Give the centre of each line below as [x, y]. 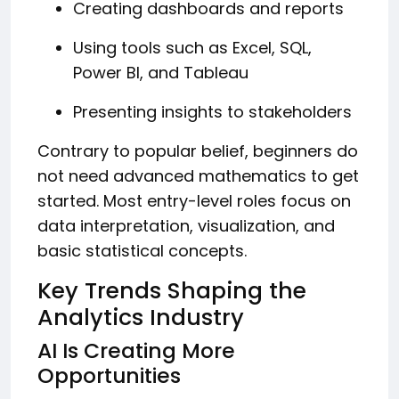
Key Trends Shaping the [172, 290]
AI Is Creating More [136, 350]
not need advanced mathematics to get [198, 175]
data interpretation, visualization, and [186, 225]
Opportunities [109, 375]
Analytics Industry [141, 317]
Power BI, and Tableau [161, 72]
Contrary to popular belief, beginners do [198, 151]
